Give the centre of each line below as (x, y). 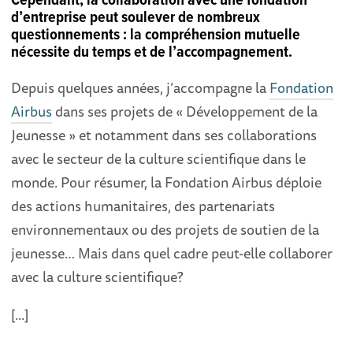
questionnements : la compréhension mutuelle (156, 36)
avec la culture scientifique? (97, 277)
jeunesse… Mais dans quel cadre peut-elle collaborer (172, 253)
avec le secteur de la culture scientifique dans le (159, 159)
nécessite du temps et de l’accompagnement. (152, 53)
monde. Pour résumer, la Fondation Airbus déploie (167, 182)
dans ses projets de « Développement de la (185, 111)
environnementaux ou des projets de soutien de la (165, 230)
